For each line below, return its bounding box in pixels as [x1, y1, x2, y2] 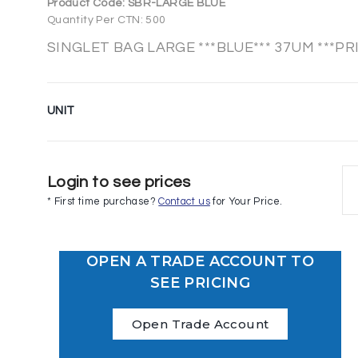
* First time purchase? [47, 197, 159, 208]
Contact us [158, 197, 210, 208]
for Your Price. [209, 197, 283, 208]
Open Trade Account [131, 316, 269, 332]
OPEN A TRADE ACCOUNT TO [86, 253, 315, 271]
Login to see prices [47, 174, 191, 191]
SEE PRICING [150, 274, 250, 292]
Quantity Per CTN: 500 [47, 14, 166, 26]
